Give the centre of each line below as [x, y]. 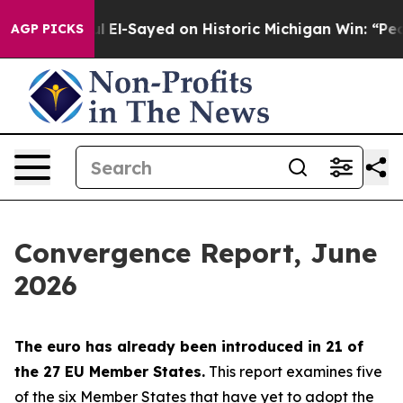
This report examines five [294, 372]
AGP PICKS [47, 29]
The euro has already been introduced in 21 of [189, 346]
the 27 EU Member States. [110, 372]
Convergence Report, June [196, 253]
